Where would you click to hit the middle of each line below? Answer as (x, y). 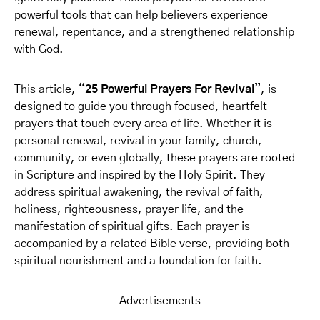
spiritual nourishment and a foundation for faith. (138, 261)
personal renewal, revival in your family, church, (138, 141)
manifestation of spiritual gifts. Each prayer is (132, 226)
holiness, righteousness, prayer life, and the (129, 209)
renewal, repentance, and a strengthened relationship (154, 32)
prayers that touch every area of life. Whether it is (143, 124)
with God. (39, 49)
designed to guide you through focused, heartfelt (141, 106)
